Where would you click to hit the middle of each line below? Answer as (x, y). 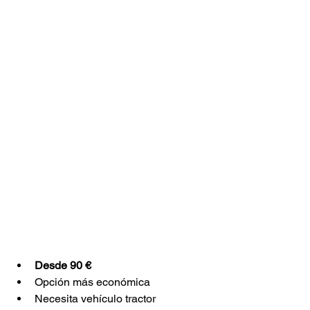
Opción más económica (92, 282)
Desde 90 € (64, 265)
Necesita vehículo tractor (95, 299)
